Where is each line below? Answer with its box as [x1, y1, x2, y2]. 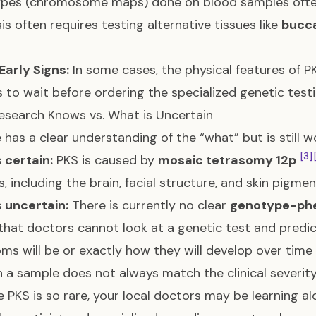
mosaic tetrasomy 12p [158, 152, 296, 169]
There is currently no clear [68, 197, 230, 214]
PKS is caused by [53, 152, 158, 169]
